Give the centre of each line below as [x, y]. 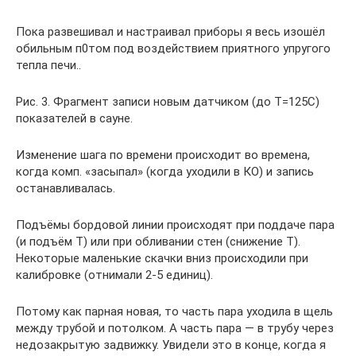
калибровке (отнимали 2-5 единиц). [114, 275]
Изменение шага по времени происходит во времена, [163, 155]
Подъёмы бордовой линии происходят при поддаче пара [175, 225]
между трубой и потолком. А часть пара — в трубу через [175, 328]
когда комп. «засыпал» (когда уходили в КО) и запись [165, 172]
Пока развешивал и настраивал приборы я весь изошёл [170, 32]
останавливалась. [66, 188]
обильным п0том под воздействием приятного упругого [173, 48]
